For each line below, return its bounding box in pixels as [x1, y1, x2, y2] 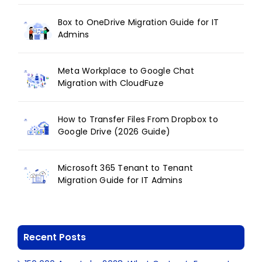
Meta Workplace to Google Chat [58, 64, 194, 77]
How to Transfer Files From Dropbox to [58, 113, 218, 125]
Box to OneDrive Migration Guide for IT [58, 16, 219, 28]
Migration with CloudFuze [58, 77, 164, 89]
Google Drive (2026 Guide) [58, 125, 171, 137]
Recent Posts [23, 230, 86, 244]
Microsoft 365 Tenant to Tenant [58, 161, 194, 174]
